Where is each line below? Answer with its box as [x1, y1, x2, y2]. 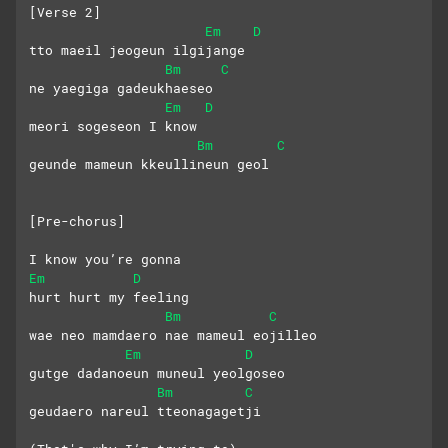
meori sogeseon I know [29, 117, 197, 136]
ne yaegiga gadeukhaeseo [29, 79, 213, 98]
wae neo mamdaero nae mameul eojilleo [29, 326, 317, 345]
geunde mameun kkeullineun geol [29, 155, 269, 174]
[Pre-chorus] [29, 212, 125, 231]
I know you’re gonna [29, 250, 181, 269]
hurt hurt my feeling [29, 288, 189, 307]
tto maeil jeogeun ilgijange [29, 41, 245, 60]
